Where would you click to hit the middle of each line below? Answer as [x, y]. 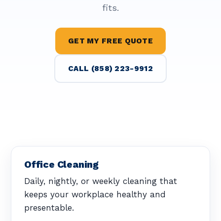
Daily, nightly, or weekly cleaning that [101, 181]
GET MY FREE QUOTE [110, 41]
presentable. [49, 207]
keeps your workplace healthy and [95, 194]
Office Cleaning [62, 165]
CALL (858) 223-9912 [110, 69]
